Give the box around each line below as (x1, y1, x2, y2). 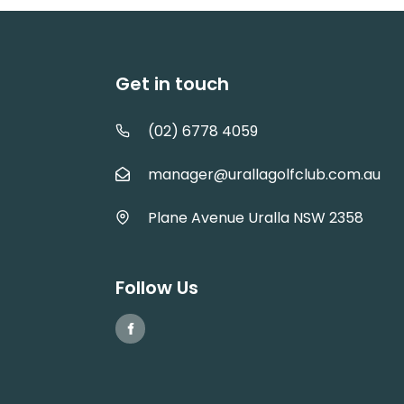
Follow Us (115, 275, 198, 301)
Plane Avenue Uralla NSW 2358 (129, 207, 363, 228)
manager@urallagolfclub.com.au (147, 163, 381, 185)
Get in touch (115, 70, 229, 96)
